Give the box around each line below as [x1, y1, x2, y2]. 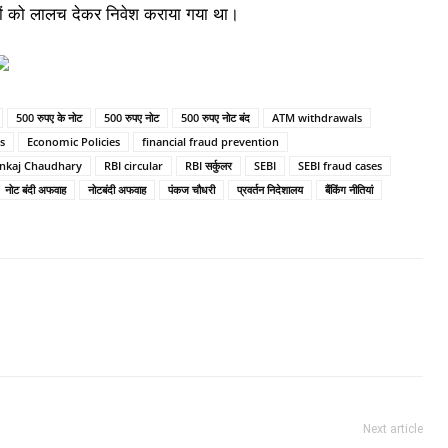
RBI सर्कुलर [184, 158, 232, 173]
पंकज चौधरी [167, 182, 215, 197]
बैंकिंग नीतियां [324, 182, 373, 197]
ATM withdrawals [271, 110, 362, 125]
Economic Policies [26, 134, 120, 149]
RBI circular [103, 158, 163, 173]
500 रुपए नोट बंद [180, 110, 250, 125]
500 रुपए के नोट [15, 110, 82, 125]
